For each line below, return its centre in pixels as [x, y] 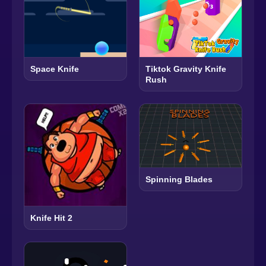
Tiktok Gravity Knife [186, 69]
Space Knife [55, 69]
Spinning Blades [179, 179]
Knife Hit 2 [51, 218]
